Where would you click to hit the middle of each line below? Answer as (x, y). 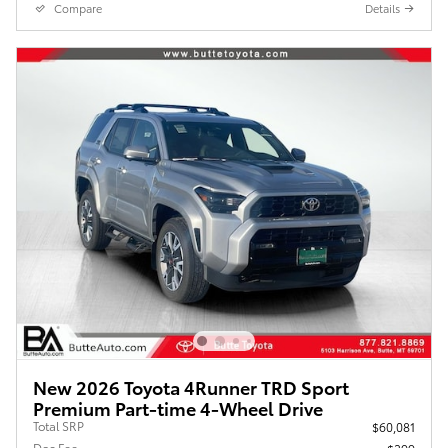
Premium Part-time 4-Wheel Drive (178, 407)
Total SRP (58, 425)
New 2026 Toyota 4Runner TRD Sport (191, 386)
